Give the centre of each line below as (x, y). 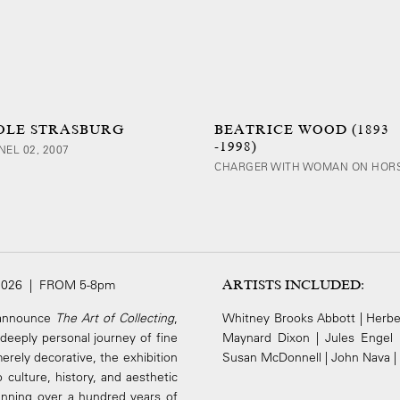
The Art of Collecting (114, 318)
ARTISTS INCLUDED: (294, 285)
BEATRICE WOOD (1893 (302, 130)
